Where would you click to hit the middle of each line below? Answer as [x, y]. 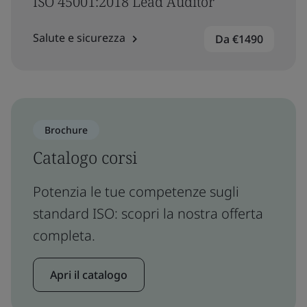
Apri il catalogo [89, 275]
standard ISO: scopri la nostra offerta [148, 213]
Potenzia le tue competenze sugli [136, 192]
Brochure [66, 130]
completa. [64, 235]
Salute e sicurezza [79, 38]
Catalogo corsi [85, 157]
